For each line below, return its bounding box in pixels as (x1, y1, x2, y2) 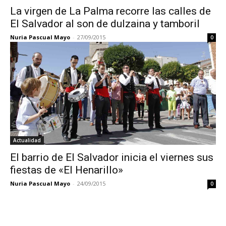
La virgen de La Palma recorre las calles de (10, 5, 211, 17)
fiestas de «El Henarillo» (10, 164, 123, 176)
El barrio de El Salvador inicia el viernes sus (10, 151, 213, 163)
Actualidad (13, 137, 41, 144)
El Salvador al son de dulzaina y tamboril (10, 18, 200, 30)
